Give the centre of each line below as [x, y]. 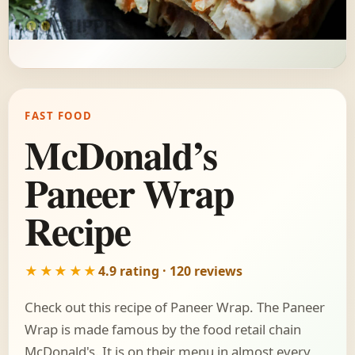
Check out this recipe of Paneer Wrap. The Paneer [175, 307]
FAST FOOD [59, 116]
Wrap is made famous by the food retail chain [163, 330]
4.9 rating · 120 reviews [170, 271]
